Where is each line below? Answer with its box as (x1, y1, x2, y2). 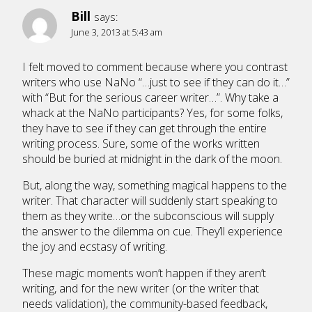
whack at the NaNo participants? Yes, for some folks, (22, 104, 283, 120)
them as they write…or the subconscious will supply (22, 208, 274, 224)
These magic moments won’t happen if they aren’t (22, 265, 266, 281)
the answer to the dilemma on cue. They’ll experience (22, 223, 283, 239)
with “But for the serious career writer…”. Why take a (22, 89, 279, 105)
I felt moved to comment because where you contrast (22, 58, 288, 75)
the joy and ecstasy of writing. (22, 238, 167, 254)
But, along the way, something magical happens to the (22, 177, 287, 193)
